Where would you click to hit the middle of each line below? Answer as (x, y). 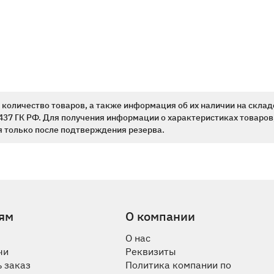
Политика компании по (178, 265)
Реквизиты (150, 252)
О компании (160, 217)
